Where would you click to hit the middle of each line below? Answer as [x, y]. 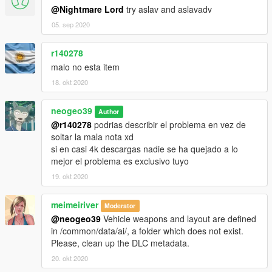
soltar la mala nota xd [92, 136]
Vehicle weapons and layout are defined [178, 218]
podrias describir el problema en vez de [169, 124]
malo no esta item [85, 66]
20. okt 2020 [70, 258]
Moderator [120, 205]
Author [109, 111]
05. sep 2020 [71, 24]
